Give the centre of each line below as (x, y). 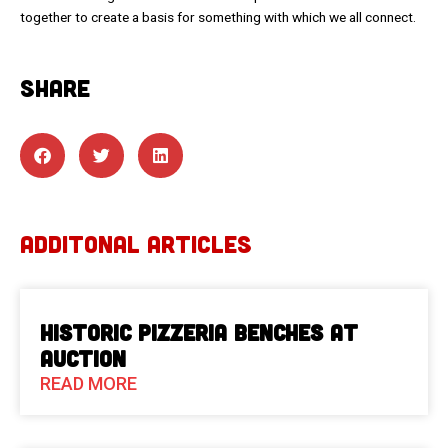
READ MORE (88, 383)
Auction (83, 357)
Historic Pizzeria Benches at (199, 331)
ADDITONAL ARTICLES (136, 243)
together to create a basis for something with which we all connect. (218, 16)
